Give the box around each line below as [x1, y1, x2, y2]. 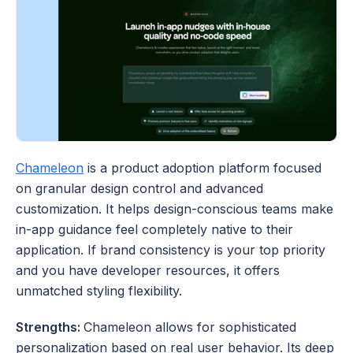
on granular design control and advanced [16, 180, 263, 196]
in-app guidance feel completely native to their [16, 221, 293, 237]
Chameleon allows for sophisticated [84, 318, 296, 335]
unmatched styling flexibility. [16, 282, 182, 299]
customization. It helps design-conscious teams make [16, 200, 333, 217]
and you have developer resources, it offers [16, 262, 280, 278]
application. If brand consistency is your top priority [16, 241, 325, 258]
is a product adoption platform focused [84, 159, 321, 176]
